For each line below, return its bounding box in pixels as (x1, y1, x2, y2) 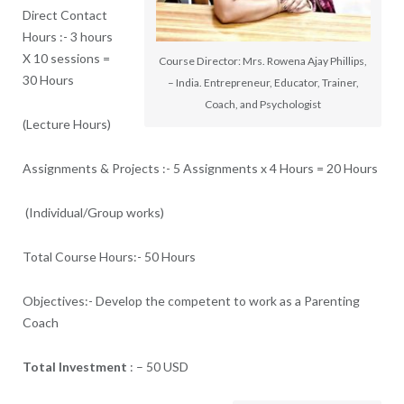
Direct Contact (22, 6, 107, 23)
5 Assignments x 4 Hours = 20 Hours (172, 160, 378, 176)
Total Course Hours (22, 248, 133, 264)
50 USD (145, 358, 188, 374)
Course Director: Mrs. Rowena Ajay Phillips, (159, 54, 368, 69)
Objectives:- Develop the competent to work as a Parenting (22, 292, 360, 308)
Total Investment (22, 358, 130, 374)
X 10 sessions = (22, 50, 110, 66)
